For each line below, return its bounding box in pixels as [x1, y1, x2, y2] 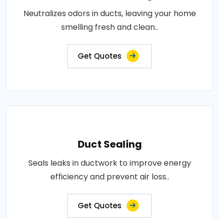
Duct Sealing [77, 137, 142, 151]
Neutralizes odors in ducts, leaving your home [23, 8, 196, 19]
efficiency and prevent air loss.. [50, 171, 169, 182]
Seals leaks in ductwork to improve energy [28, 157, 191, 169]
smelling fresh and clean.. [61, 22, 158, 33]
